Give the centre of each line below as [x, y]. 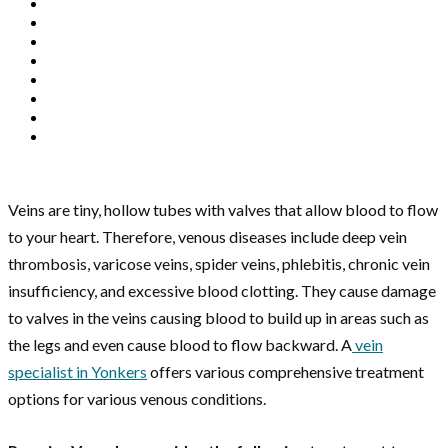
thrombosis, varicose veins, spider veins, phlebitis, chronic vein [219, 264]
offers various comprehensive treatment [285, 372]
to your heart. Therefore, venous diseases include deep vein [207, 237]
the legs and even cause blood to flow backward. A [180, 345]
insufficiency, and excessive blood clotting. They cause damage [222, 291]
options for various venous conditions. [137, 399]
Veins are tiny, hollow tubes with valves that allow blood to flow [223, 210]
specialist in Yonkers [77, 372]
